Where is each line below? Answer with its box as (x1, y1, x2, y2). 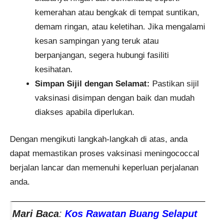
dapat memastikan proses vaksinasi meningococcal (10, 148, 199, 158)
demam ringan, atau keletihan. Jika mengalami (35, 22, 205, 32)
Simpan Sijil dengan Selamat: (35, 79, 150, 89)
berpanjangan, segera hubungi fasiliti (35, 51, 169, 60)
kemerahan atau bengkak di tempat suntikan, (35, 8, 199, 18)
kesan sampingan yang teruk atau (35, 36, 159, 46)
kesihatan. (35, 65, 73, 75)
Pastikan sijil (150, 79, 199, 89)
